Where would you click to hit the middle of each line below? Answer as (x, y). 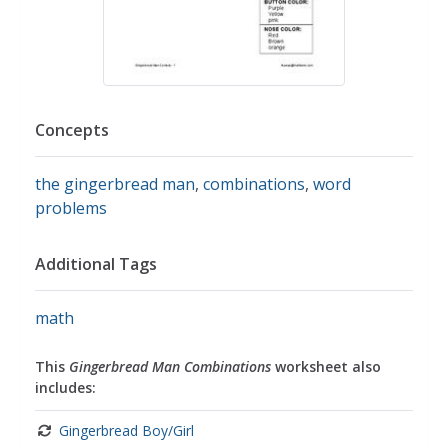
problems (71, 208)
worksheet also (326, 367)
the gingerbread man (115, 184)
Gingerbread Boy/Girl (126, 431)
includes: (65, 388)
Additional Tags (96, 264)
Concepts (72, 130)
